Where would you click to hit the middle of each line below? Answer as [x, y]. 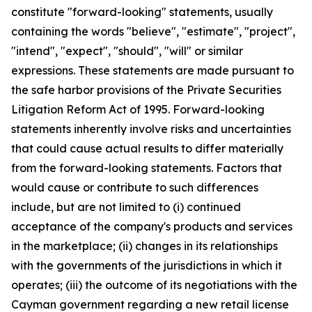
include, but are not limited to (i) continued [126, 207]
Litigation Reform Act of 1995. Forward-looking [138, 109]
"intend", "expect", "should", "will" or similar [127, 51]
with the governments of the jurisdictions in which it [147, 265]
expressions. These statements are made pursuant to [153, 70]
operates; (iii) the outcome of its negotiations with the [154, 285]
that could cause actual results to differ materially [147, 148]
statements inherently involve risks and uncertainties [151, 129]
